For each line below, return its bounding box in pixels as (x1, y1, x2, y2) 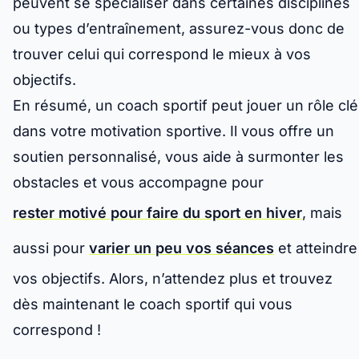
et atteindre (274, 240, 357, 257)
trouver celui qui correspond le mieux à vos (13, 46, 311, 63)
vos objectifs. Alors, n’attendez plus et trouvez (13, 270, 333, 288)
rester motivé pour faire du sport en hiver (13, 204, 302, 222)
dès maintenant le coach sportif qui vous (13, 296, 292, 313)
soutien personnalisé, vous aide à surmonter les (13, 148, 344, 166)
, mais (302, 204, 342, 222)
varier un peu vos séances (89, 240, 274, 257)
